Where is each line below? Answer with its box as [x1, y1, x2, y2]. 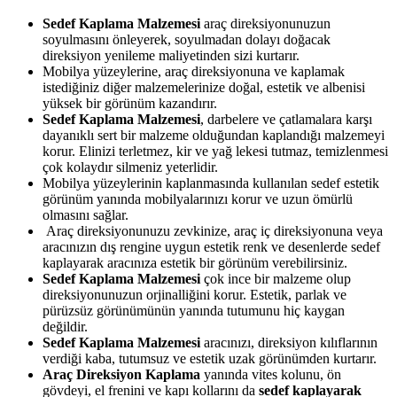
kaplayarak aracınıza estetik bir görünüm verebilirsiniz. [43, 254, 347, 270]
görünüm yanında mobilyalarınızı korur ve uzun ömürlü [43, 191, 353, 206]
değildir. [43, 318, 88, 334]
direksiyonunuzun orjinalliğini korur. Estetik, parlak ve [43, 286, 346, 302]
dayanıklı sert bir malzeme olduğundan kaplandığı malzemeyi [43, 127, 385, 143]
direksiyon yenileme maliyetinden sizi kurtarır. [43, 47, 300, 63]
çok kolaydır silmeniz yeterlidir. [43, 159, 218, 175]
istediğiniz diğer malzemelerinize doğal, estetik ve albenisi [43, 79, 365, 95]
